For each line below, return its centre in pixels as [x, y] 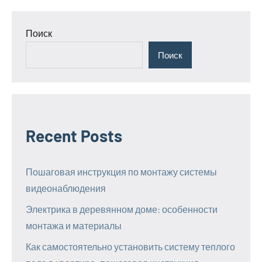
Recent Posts [74, 135]
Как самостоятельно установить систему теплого [130, 246]
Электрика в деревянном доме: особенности [122, 209]
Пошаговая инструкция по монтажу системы [121, 171]
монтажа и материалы [74, 225]
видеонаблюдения [66, 188]
